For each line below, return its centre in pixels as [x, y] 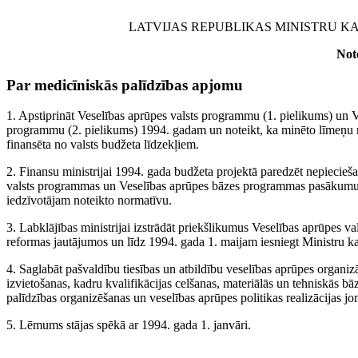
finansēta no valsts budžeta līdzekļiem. [103, 145]
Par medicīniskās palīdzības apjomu [125, 85]
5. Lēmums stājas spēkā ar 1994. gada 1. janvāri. [129, 325]
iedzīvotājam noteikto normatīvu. [89, 201]
